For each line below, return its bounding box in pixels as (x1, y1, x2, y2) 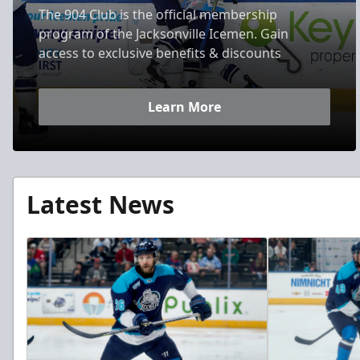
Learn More (147, 97, 221, 116)
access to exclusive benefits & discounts (39, 43, 281, 62)
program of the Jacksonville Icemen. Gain (39, 24, 288, 43)
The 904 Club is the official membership (39, 5, 277, 23)
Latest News (27, 187, 174, 221)
